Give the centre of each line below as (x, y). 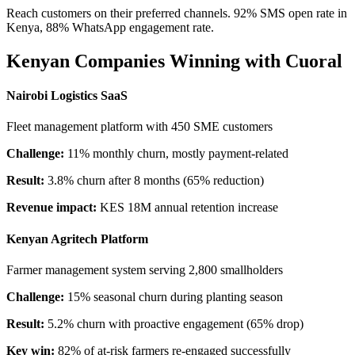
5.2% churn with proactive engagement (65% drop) (174, 323)
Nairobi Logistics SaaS (67, 96)
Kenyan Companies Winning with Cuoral (174, 61)
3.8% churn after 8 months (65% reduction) (154, 181)
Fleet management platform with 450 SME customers (139, 127)
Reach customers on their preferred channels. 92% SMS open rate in (177, 13)
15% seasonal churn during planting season (174, 296)
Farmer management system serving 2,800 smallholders (145, 269)
